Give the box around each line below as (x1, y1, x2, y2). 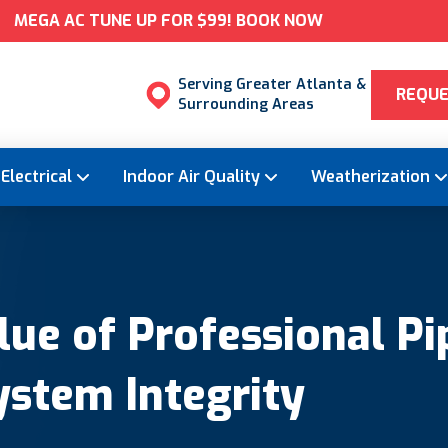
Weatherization (311, 166, 430, 188)
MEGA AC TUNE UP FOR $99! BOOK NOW (14, 10, 324, 31)
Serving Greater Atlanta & (178, 75, 367, 94)
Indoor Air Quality (123, 166, 260, 188)
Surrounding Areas (178, 95, 315, 114)
